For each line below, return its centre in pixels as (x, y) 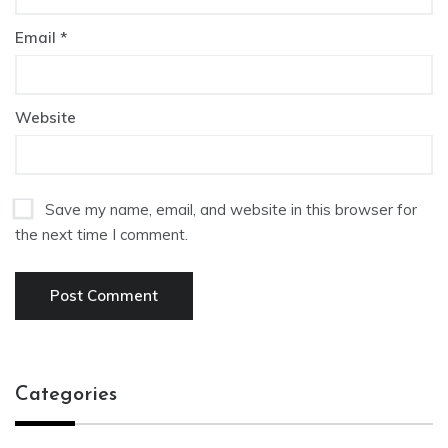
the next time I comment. (101, 234)
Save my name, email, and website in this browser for (231, 209)
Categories (66, 394)
